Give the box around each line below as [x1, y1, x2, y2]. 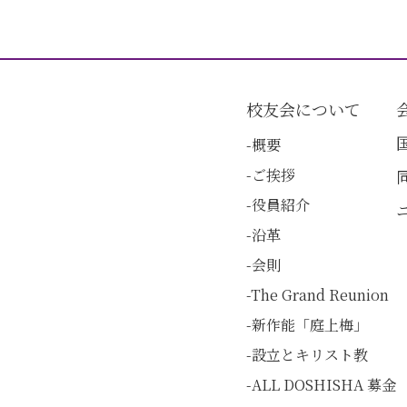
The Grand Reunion [250, 283, 389, 305]
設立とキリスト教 [251, 343, 368, 365]
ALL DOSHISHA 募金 [251, 373, 396, 395]
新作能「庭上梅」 [251, 313, 368, 335]
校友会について [245, 96, 361, 121]
